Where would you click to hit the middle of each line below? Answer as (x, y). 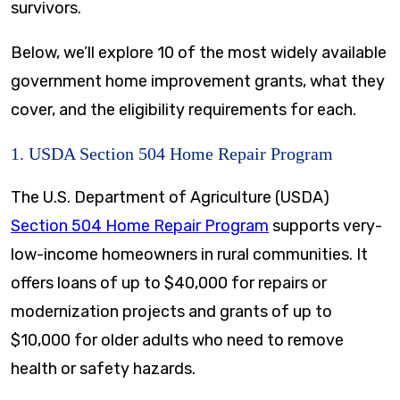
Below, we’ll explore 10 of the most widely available (199, 52)
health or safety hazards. (103, 368)
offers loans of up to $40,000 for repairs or (169, 283)
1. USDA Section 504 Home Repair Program (172, 153)
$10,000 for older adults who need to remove (177, 340)
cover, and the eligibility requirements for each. (183, 109)
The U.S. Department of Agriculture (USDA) (170, 197)
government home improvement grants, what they (198, 81)
